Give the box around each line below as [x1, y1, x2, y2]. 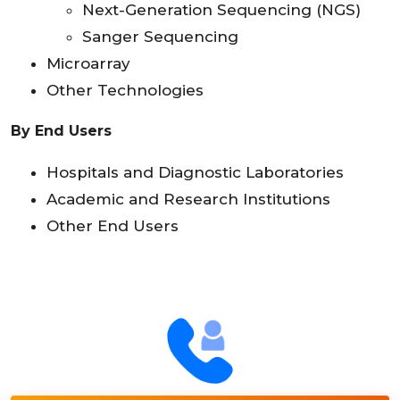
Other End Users [46, 217, 179, 236]
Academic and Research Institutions [46, 190, 330, 209]
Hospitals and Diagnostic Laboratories [46, 163, 344, 182]
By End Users [11, 122, 112, 140]
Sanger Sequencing [82, 28, 238, 46]
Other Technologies [46, 81, 204, 100]
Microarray [46, 54, 130, 73]
